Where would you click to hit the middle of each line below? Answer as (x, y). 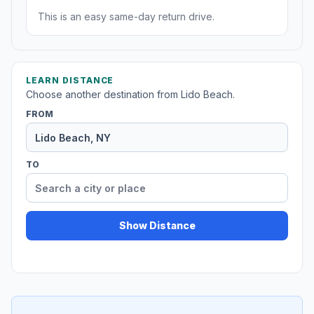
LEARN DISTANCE (70, 81)
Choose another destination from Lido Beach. (130, 95)
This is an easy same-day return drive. (126, 17)
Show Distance (157, 226)
